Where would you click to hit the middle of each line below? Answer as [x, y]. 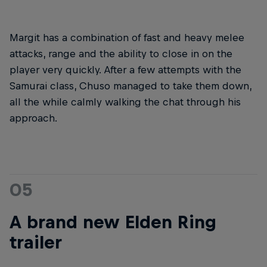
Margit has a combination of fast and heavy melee [127, 38]
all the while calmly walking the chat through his [125, 102]
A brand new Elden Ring [113, 222]
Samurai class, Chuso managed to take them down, [131, 86]
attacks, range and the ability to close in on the [121, 54]
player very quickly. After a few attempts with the [125, 70]
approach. [33, 118]
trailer [36, 242]
